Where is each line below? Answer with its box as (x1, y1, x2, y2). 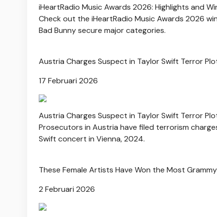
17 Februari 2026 (39, 75, 98, 86)
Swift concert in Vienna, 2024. (39, 133, 145, 144)
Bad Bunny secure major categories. (39, 25, 166, 35)
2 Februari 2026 (39, 184, 95, 194)
